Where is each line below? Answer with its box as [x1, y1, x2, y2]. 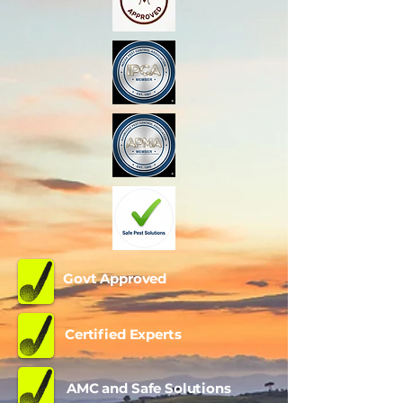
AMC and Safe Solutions [67, 380, 231, 398]
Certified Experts [65, 326, 182, 344]
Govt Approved [63, 270, 170, 288]
